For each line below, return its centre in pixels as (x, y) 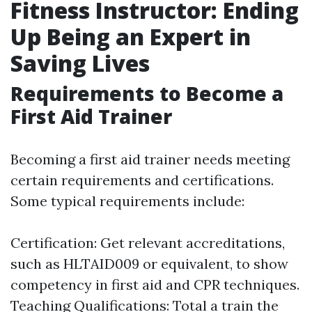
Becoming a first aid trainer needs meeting (150, 159)
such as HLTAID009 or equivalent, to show (149, 264)
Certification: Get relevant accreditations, (148, 243)
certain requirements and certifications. (142, 180)
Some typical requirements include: (127, 201)
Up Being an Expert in (131, 37)
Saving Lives (80, 63)
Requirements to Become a (147, 94)
